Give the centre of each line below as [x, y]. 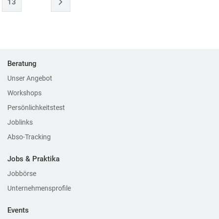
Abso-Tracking [29, 137]
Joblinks [20, 122]
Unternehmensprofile [39, 188]
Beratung [22, 64]
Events [18, 210]
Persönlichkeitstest [36, 108]
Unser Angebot [30, 78]
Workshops [24, 93]
